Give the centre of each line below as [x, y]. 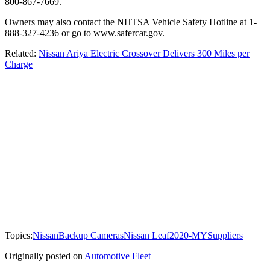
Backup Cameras [91, 235]
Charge [19, 64]
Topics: [19, 235]
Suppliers [225, 235]
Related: [22, 53]
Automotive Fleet [118, 256]
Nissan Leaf [146, 235]
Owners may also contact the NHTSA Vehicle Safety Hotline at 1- [131, 22]
